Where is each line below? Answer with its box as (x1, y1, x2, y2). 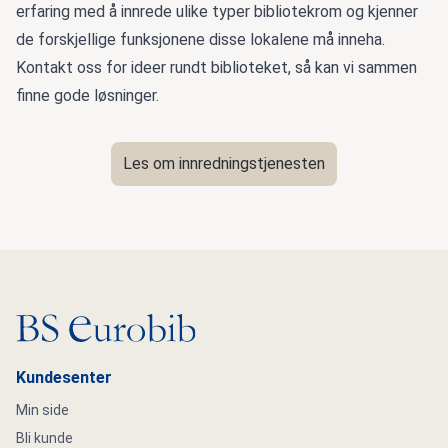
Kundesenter (16, 368, 112, 388)
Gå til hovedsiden (15, 315, 135, 335)
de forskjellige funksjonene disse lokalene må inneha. (16, 30, 385, 50)
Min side (16, 402, 69, 419)
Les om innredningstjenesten (123, 154, 325, 174)
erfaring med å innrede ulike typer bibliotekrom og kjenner (16, 2, 418, 22)
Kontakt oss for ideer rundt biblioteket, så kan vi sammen (16, 58, 417, 78)
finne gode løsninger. (16, 86, 159, 106)
